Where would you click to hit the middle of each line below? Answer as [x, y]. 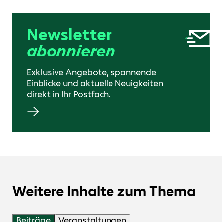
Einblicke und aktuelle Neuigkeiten [95, 83]
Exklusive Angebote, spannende [91, 73]
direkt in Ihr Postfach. [68, 94]
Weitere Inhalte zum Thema [104, 191]
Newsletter [69, 34]
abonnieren [71, 51]
